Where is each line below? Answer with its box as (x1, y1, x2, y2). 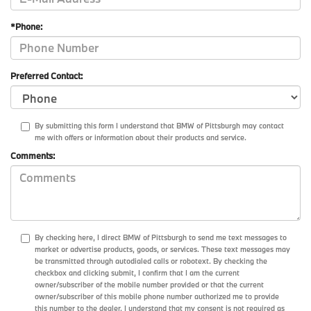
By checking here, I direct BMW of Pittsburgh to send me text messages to (35, 232, 287, 242)
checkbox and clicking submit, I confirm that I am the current (35, 267, 239, 278)
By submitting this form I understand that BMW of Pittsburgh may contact (35, 120, 284, 131)
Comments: (10, 149, 55, 161)
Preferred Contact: (10, 69, 83, 81)
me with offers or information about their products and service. (35, 132, 246, 142)
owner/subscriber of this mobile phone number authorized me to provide (35, 291, 279, 301)
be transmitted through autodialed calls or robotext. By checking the (35, 255, 267, 266)
